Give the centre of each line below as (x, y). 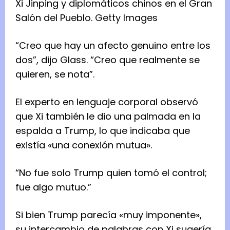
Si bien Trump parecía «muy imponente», (109, 215)
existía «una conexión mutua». (85, 145)
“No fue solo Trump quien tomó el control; (111, 173)
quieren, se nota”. (55, 74)
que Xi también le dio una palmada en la (108, 117)
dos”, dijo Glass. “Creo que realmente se (108, 60)
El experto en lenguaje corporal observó (107, 102)
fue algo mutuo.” (53, 187)
